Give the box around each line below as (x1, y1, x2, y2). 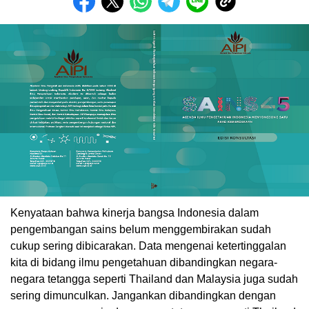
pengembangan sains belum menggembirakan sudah (10, 223, 271, 236)
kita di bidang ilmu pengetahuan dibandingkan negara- (10, 257, 277, 269)
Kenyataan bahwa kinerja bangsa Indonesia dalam (10, 207, 259, 219)
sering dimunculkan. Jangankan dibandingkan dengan (10, 290, 276, 302)
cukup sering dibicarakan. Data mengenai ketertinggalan (10, 240, 286, 252)
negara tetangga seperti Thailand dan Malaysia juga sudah (10, 273, 298, 286)
